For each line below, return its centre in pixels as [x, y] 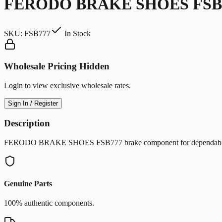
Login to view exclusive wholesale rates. [67, 86]
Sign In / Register [33, 104]
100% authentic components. [49, 203]
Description [27, 123]
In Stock [77, 33]
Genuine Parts [28, 183]
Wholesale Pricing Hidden [57, 66]
